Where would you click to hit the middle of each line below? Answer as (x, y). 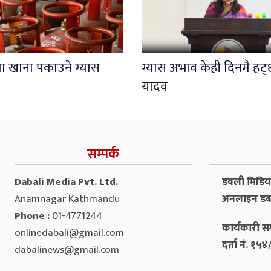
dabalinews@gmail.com (67, 250)
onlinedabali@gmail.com (69, 233)
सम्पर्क (103, 154)
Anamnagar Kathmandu (67, 199)
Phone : (33, 216)
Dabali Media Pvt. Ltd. (66, 182)
